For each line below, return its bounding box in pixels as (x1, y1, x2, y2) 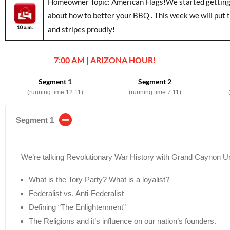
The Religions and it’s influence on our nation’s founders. (29, 216, 216, 225)
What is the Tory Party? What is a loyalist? (29, 175, 169, 184)
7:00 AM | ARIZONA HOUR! (54, 54, 156, 65)
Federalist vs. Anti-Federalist (29, 188, 124, 198)
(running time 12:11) (27, 88, 83, 96)
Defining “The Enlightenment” (29, 202, 126, 212)
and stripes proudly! (47, 24, 117, 34)
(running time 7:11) (128, 88, 181, 96)
